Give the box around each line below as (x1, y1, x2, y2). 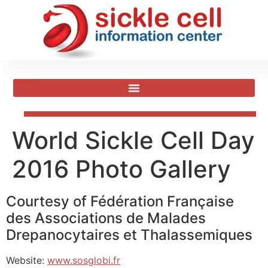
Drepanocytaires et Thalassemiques (6, 226, 252, 243)
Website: (6, 254, 47, 266)
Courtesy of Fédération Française (6, 193, 234, 210)
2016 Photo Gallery (12, 154, 231, 184)
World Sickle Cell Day (12, 126, 255, 155)
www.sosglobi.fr (47, 254, 120, 266)
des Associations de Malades (6, 209, 206, 227)
